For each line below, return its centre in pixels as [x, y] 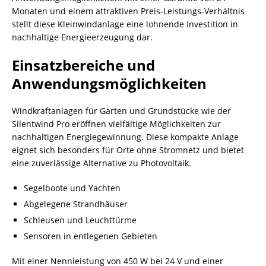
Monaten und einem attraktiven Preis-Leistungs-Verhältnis [128, 11]
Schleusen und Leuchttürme [80, 220]
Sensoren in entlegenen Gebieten [91, 236]
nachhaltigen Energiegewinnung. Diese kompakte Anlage [125, 137]
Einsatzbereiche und [83, 65]
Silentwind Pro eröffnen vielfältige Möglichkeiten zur [116, 124]
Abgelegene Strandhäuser [76, 204]
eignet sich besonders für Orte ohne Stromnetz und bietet [128, 150]
